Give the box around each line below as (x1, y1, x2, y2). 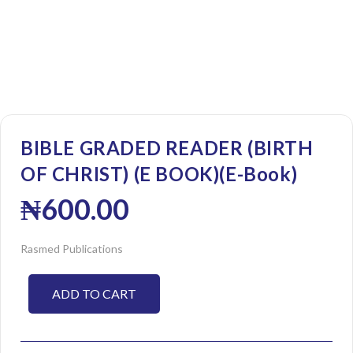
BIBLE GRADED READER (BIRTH (20, 136, 314, 160)
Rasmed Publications (20, 242, 123, 256)
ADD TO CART (52, 286, 136, 302)
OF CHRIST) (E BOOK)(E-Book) (20, 162, 298, 186)
